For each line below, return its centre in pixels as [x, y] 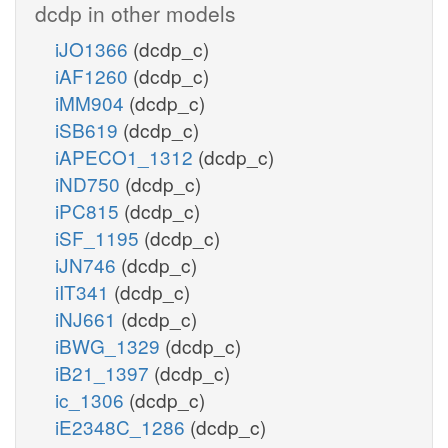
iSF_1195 [99, 237]
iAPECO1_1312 [126, 156]
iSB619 [89, 129]
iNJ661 [88, 318]
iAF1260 [94, 75]
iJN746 [88, 264]
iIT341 [84, 291]
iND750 [90, 183]
